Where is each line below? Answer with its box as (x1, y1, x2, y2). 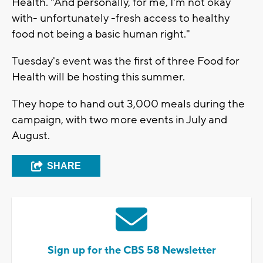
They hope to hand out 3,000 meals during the (12, 96, 245, 111)
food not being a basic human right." (12, 26, 190, 41)
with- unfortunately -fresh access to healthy (12, 11, 230, 25)
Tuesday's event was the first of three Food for (12, 53, 240, 68)
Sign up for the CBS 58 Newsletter (47, 243, 216, 257)
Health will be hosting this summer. (12, 69, 187, 84)
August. (12, 128, 52, 143)
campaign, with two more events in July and (12, 112, 227, 127)
